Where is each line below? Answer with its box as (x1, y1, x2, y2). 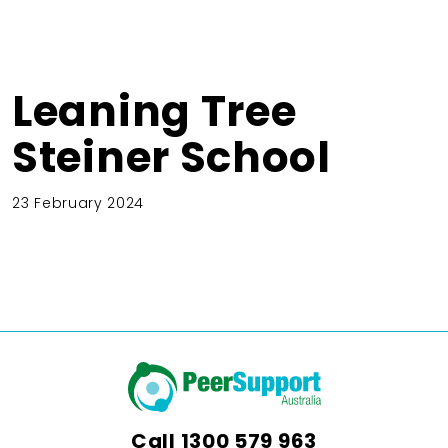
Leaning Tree (12, 81, 297, 141)
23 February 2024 (12, 192, 145, 213)
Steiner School (12, 127, 331, 187)
